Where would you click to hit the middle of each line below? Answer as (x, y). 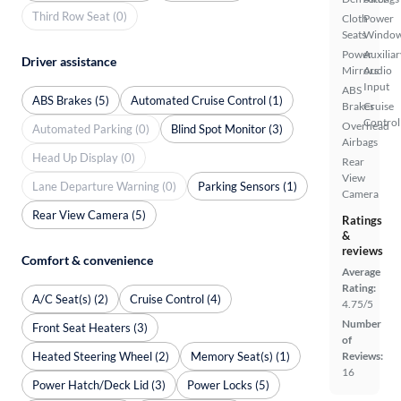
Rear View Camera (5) (89, 214)
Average (361, 272)
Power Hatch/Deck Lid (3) (99, 384)
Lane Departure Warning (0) (104, 186)
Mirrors (360, 70)
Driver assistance (69, 61)
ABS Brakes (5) (71, 100)
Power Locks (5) (228, 384)
